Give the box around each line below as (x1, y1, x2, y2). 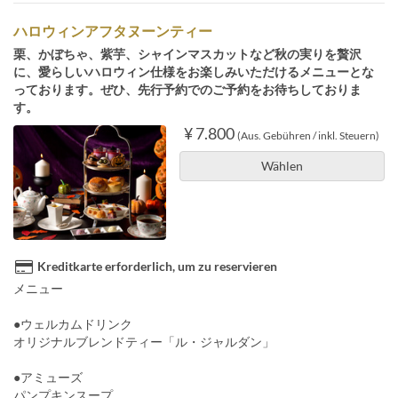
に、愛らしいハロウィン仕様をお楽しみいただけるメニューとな (13, 63, 374, 79)
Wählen (260, 157, 303, 173)
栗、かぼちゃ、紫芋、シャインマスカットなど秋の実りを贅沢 (13, 45, 362, 61)
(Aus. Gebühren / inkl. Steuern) (237, 128, 380, 142)
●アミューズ (13, 369, 83, 385)
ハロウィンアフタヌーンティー (13, 21, 212, 39)
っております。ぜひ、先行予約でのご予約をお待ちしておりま (13, 81, 362, 97)
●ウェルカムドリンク (13, 315, 132, 331)
